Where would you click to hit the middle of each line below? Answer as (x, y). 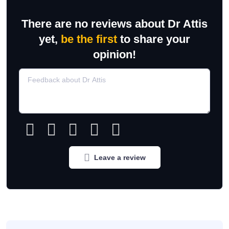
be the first (89, 39)
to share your (154, 39)
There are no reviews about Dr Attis (114, 24)
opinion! (114, 54)
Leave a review (120, 157)
